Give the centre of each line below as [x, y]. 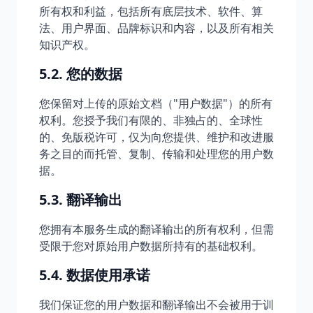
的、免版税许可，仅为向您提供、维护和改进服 [156, 137]
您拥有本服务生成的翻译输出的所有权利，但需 [156, 229]
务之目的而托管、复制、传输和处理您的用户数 [156, 154]
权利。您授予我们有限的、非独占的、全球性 [151, 120]
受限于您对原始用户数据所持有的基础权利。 [151, 246]
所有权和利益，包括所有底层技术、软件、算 [151, 11]
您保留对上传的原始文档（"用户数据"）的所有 [156, 103]
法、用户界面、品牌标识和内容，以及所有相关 [156, 28]
